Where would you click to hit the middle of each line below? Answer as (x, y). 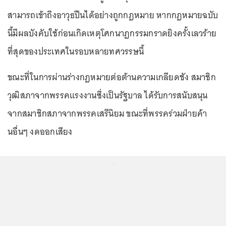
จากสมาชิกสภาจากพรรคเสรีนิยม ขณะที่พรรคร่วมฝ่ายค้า (107, 113)
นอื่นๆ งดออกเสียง (40, 131)
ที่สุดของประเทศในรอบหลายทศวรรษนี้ (76, 51)
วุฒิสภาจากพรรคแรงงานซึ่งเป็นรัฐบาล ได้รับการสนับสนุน (108, 95)
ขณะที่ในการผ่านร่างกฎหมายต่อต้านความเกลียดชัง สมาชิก (112, 77)
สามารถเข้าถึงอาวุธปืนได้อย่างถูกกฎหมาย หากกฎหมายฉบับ (113, 15)
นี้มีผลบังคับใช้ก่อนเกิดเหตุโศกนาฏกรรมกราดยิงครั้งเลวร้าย (112, 33)
